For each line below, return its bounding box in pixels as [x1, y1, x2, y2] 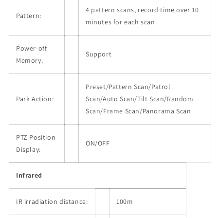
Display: [16, 145, 41, 154]
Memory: [16, 56, 43, 65]
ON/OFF [86, 139, 110, 148]
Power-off [16, 44, 47, 53]
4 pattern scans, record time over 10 [86, 5, 199, 15]
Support [86, 50, 112, 59]
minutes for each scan [86, 18, 155, 27]
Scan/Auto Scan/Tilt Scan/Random [86, 94, 194, 104]
